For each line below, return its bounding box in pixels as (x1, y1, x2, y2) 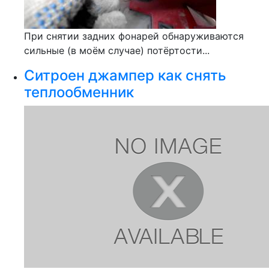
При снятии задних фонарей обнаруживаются (24, 30, 244, 42)
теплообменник (24, 83, 134, 101)
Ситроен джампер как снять (24, 67, 226, 84)
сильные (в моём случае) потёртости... (24, 44, 210, 56)
